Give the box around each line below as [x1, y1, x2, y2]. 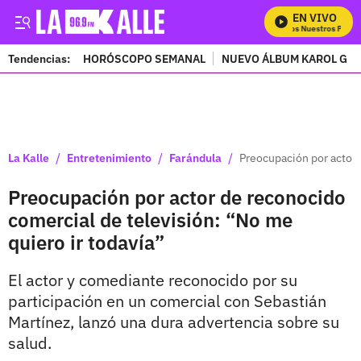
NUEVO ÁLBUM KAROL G [222, 51, 347, 66]
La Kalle [8, 150, 49, 165]
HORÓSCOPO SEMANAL [83, 51, 205, 66]
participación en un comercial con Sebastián [8, 290, 326, 312]
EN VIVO [293, 10, 337, 25]
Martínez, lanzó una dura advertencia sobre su [8, 311, 339, 333]
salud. [8, 332, 52, 354]
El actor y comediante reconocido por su [8, 269, 297, 291]
